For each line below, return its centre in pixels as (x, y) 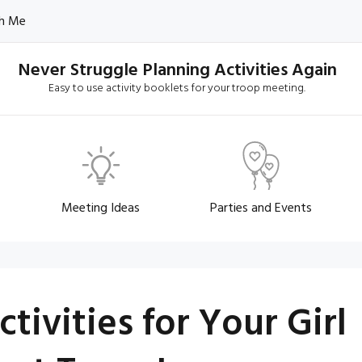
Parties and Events (261, 208)
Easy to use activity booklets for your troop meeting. (177, 88)
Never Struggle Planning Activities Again (177, 71)
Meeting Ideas (101, 208)
